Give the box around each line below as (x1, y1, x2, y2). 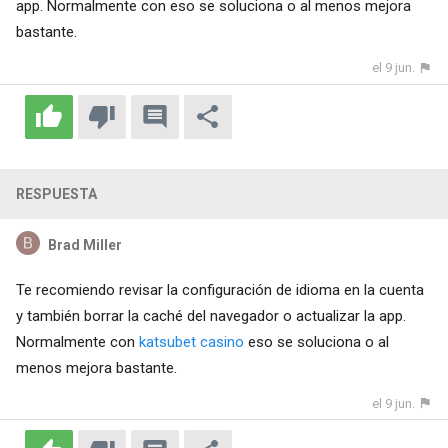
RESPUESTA (15, 185, 97, 202)
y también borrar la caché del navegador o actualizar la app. (15, 306, 406, 325)
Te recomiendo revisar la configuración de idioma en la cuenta (15, 280, 424, 299)
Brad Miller (47, 236, 122, 253)
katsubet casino (138, 332, 244, 351)
